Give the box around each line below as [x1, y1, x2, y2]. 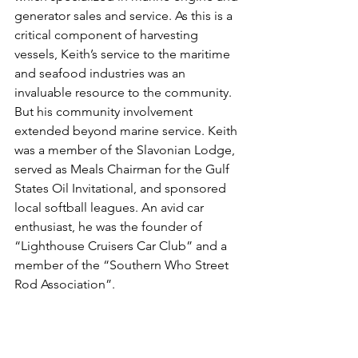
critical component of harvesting [14, 27, 201, 43]
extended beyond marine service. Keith [14, 123, 241, 139]
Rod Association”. [14, 276, 115, 292]
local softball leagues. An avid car [14, 200, 207, 216]
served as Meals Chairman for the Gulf [14, 161, 233, 177]
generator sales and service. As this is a [14, 8, 236, 24]
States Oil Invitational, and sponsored [14, 181, 229, 197]
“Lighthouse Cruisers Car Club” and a [14, 238, 230, 254]
